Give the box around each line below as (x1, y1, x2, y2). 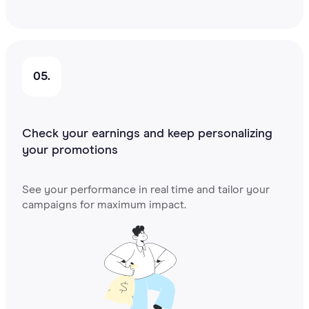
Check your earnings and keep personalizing (22, 128, 272, 141)
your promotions (22, 144, 118, 157)
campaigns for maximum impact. (22, 199, 186, 211)
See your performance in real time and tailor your (22, 184, 270, 196)
